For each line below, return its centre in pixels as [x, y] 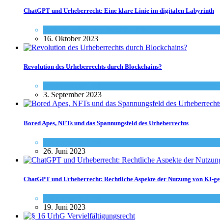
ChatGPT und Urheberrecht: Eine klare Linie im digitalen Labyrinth [119, 10]
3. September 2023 [72, 95]
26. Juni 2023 [64, 151]
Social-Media [64, 30]
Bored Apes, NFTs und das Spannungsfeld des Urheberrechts [106, 123]
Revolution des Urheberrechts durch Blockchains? [93, 67]
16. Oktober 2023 [71, 39]
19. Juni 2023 [64, 207]
